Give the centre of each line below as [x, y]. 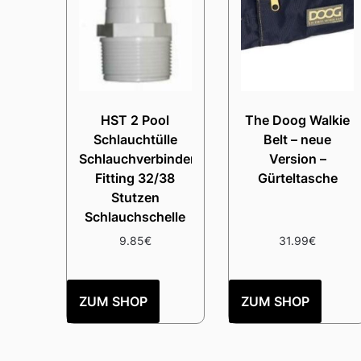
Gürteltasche [297, 178]
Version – [297, 158]
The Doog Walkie [298, 120]
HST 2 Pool [135, 120]
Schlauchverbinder [137, 158]
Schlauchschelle [135, 216]
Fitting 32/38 [135, 178]
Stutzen [135, 197]
